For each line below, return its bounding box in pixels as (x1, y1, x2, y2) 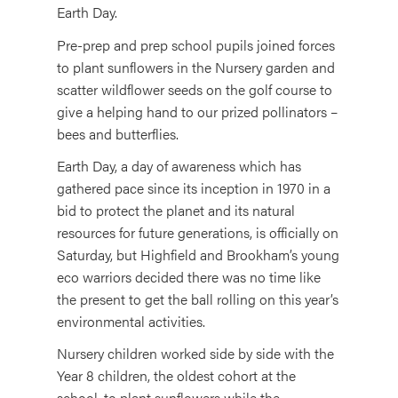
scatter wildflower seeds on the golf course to (56, 78, 332, 99)
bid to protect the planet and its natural (56, 199, 295, 220)
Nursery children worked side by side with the (56, 343, 334, 364)
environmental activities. (56, 310, 205, 331)
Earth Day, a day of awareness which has (56, 155, 301, 176)
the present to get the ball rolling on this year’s (56, 288, 338, 309)
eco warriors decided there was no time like (56, 266, 321, 287)
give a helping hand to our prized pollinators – (56, 100, 338, 122)
